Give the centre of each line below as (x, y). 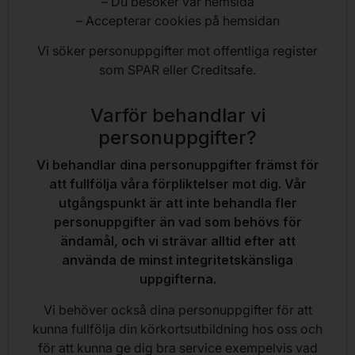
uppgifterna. (177, 279)
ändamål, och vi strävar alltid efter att (177, 241)
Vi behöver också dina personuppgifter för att (177, 309)
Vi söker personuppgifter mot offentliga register (177, 51)
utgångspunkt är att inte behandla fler (177, 203)
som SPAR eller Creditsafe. (177, 70)
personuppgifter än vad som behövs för (177, 222)
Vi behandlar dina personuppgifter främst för (177, 165)
